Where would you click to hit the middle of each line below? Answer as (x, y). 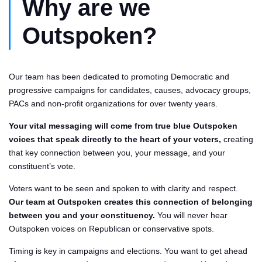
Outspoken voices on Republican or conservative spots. (111, 229)
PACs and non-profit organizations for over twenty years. (113, 104)
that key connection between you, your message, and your (117, 153)
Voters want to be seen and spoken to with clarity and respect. (123, 188)
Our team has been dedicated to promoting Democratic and (119, 77)
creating (237, 139)
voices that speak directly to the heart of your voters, (115, 139)
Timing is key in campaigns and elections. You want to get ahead (128, 251)
